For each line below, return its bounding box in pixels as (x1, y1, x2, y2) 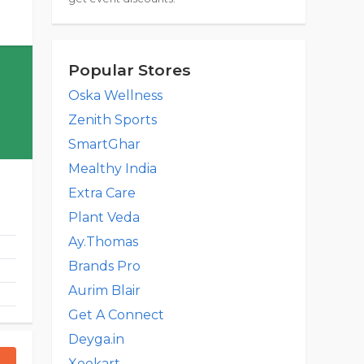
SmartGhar (68, 136, 141, 152)
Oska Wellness (68, 88, 162, 103)
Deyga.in (68, 331, 124, 347)
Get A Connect (68, 307, 164, 323)
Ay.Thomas (68, 234, 138, 249)
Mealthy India (68, 161, 157, 176)
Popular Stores (68, 60, 191, 80)
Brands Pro (68, 258, 141, 274)
